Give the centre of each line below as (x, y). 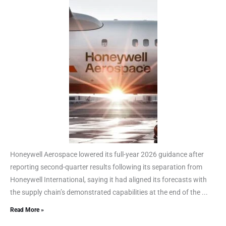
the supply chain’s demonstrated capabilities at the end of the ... (109, 192)
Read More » (27, 210)
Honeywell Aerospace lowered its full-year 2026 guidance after (107, 154)
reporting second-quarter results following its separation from (106, 167)
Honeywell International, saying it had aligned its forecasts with (108, 179)
